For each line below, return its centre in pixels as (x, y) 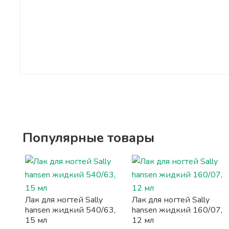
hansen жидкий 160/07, (177, 210)
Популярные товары (88, 138)
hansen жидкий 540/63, (70, 210)
